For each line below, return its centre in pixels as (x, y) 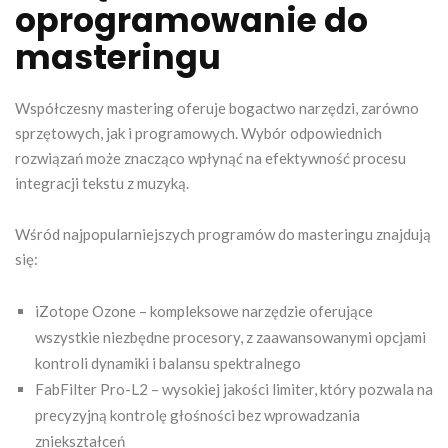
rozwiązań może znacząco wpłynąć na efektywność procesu (210, 157)
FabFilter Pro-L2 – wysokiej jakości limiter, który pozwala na (234, 388)
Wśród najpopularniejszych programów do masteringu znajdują (223, 233)
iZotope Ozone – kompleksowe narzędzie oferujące (204, 310)
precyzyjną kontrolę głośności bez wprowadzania (197, 414)
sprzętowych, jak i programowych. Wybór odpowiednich (198, 132)
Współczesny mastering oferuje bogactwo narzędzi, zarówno (217, 107)
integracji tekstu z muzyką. (102, 182)
